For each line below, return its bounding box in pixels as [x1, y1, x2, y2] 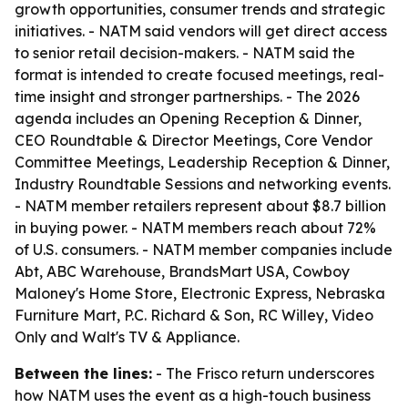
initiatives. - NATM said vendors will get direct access [15, 22, 387, 40]
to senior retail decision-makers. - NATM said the [15, 44, 355, 62]
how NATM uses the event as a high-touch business [15, 386, 371, 404]
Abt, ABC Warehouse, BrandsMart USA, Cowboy [15, 262, 350, 280]
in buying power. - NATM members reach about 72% [15, 219, 376, 237]
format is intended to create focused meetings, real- [15, 66, 384, 84]
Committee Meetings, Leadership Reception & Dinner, [15, 153, 390, 171]
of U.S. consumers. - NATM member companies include [15, 240, 393, 259]
